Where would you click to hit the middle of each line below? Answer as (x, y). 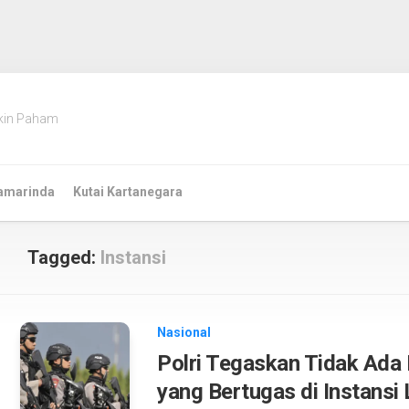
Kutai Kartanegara (128, 192)
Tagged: (64, 257)
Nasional (184, 332)
